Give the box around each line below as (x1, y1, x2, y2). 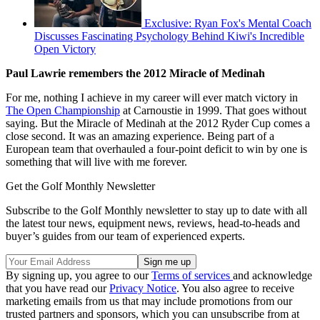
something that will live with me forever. (6, 156, 187, 169)
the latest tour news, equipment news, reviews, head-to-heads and (6, 217, 300, 230)
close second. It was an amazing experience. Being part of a (6, 130, 274, 143)
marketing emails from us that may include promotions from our (6, 295, 292, 308)
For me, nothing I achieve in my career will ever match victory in (6, 91, 298, 104)
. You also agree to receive (176, 282, 294, 295)
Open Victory (34, 43, 96, 56)
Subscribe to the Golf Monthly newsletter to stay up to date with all (6, 204, 307, 217)
